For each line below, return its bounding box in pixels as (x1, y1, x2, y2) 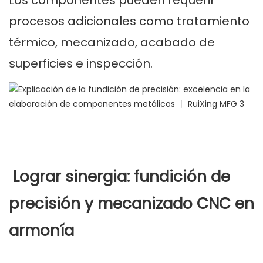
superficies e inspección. (9, 55, 153, 72)
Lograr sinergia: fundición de (9, 166, 230, 188)
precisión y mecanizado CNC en (9, 193, 254, 215)
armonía (9, 220, 74, 242)
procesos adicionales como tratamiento (9, 13, 249, 30)
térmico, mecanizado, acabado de (9, 34, 215, 51)
